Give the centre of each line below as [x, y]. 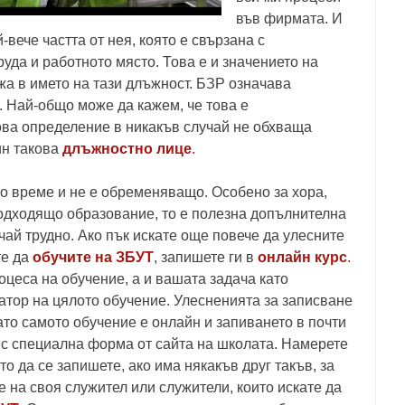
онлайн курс [302, 257]
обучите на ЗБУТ [93, 257]
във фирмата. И [289, 19]
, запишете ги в [204, 257]
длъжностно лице [127, 149]
